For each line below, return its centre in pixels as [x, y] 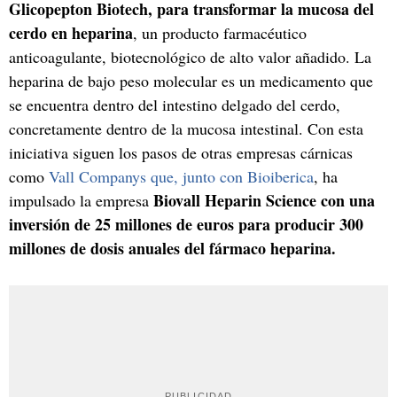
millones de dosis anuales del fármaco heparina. [172, 248]
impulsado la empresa [81, 200]
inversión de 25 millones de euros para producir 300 [186, 224]
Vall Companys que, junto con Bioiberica [181, 176]
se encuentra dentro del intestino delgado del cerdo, [175, 104]
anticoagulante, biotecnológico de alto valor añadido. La [190, 56]
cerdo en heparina [71, 32]
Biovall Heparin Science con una [264, 200]
